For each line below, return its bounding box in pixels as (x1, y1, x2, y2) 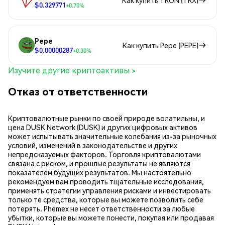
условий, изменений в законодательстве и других (8, 141, 177, 150)
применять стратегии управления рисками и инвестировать (8, 186, 211, 195)
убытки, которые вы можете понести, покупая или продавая (8, 213, 214, 222)
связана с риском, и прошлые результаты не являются (8, 159, 190, 168)
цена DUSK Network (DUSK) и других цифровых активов (8, 123, 197, 132)
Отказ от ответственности (8, 84, 148, 98)
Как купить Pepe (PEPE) (123, 41, 198, 50)
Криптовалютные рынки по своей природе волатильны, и (8, 114, 205, 123)
